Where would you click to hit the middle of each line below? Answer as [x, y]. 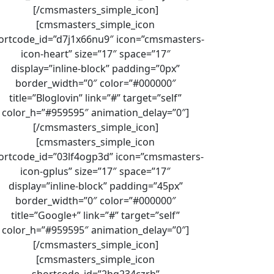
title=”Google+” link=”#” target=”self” [95, 215]
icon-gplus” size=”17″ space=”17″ [95, 171]
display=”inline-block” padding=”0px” [95, 68]
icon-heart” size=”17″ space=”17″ [95, 54]
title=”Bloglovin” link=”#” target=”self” [95, 98]
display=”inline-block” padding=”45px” [95, 186]
